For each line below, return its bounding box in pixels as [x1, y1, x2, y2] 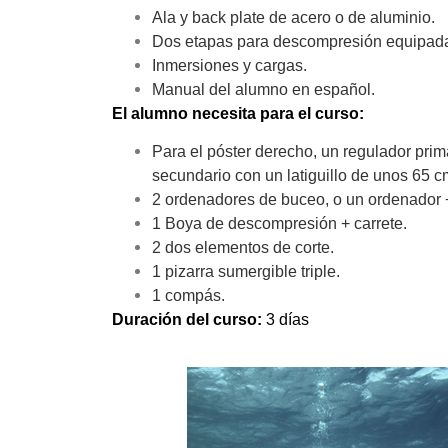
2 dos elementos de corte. [152, 239, 334, 257]
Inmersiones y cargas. [152, 56, 307, 74]
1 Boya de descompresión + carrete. [152, 215, 407, 233]
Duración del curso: [112, 311, 266, 329]
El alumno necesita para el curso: [112, 104, 364, 122]
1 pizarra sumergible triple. [152, 263, 340, 281]
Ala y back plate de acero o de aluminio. [152, 8, 435, 26]
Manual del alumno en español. [152, 80, 375, 98]
